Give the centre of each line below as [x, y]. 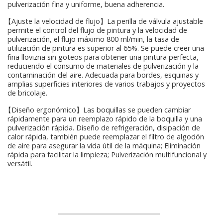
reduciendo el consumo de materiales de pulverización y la [103, 66]
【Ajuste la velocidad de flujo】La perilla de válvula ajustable [103, 21]
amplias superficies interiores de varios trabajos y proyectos [106, 84]
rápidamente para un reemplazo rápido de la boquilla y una [105, 118]
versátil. [20, 163]
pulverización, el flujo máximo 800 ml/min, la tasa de [93, 39]
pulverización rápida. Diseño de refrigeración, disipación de [104, 127]
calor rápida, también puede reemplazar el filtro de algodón [106, 136]
